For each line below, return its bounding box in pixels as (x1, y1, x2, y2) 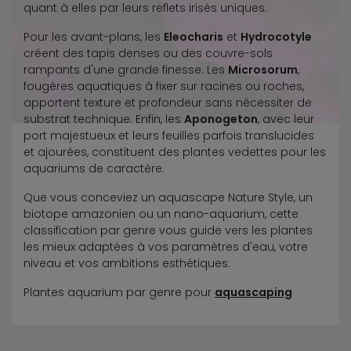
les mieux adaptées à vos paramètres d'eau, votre (24, 238, 308, 255)
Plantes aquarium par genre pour (24, 284, 215, 300)
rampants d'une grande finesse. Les (24, 61, 228, 78)
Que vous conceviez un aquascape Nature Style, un (24, 189, 313, 205)
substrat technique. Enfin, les (24, 110, 184, 127)
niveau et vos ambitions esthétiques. (24, 255, 230, 271)
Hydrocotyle (241, 28, 312, 45)
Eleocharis (164, 28, 223, 45)
